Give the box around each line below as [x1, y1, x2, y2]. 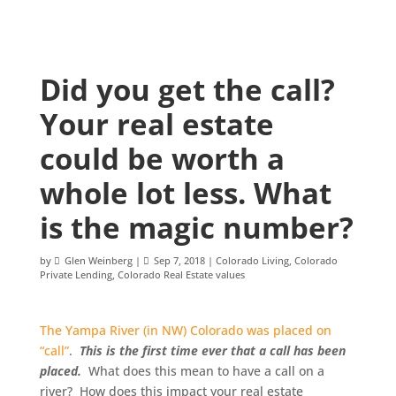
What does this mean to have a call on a [80, 362, 324, 379]
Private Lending [39, 268, 112, 281]
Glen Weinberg [64, 254, 133, 267]
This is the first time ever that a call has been [79, 342, 346, 359]
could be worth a [39, 139, 285, 179]
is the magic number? [39, 208, 354, 247]
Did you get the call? [39, 70, 335, 110]
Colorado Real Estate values [117, 268, 245, 281]
